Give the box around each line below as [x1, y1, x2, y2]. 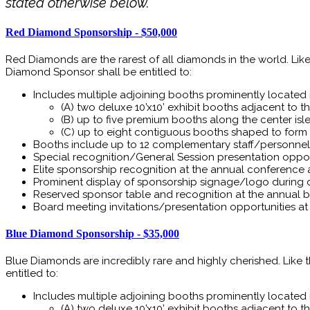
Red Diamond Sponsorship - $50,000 [6, 26, 177, 38]
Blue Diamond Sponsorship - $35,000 [6, 228, 179, 240]
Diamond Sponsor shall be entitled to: [6, 65, 192, 78]
